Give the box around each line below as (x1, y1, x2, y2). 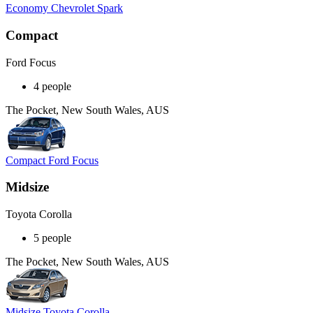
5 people (34, 232, 71, 245)
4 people (34, 80, 71, 92)
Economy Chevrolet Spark (6, 2, 123, 15)
